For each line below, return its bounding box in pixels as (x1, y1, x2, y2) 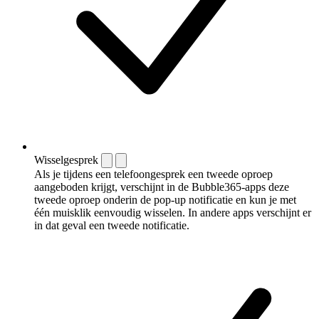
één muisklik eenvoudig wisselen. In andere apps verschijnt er (34, 206, 311, 219)
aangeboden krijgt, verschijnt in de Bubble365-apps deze (34, 180, 289, 193)
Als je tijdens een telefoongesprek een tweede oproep (34, 167, 273, 180)
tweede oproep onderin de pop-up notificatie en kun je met (34, 193, 296, 206)
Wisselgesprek (34, 153, 98, 166)
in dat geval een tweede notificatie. (34, 219, 189, 231)
